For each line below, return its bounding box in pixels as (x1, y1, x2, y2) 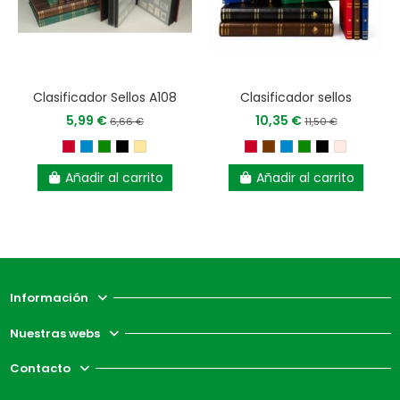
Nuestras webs (9, 324, 100, 342)
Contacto (9, 360, 71, 378)
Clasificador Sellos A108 (33, 88, 177, 107)
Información (9, 289, 88, 307)
